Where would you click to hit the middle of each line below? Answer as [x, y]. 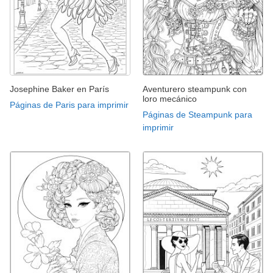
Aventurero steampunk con [195, 89]
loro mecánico [170, 98]
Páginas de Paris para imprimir [69, 105]
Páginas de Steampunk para [197, 114]
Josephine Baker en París [59, 89]
